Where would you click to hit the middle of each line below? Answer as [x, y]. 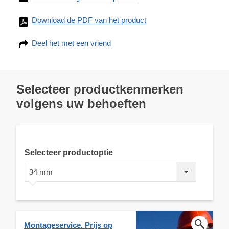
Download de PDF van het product [89, 20]
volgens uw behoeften [81, 103]
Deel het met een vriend [71, 43]
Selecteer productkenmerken [100, 89]
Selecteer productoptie [69, 152]
